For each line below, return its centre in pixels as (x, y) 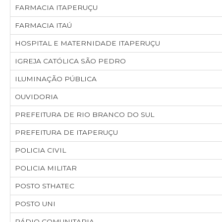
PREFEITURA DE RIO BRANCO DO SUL (84, 114)
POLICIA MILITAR (46, 168)
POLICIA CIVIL (40, 150)
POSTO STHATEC (45, 186)
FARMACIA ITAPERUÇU (56, 7)
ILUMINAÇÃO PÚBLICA (56, 79)
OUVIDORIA (36, 97)
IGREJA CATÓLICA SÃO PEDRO (70, 61)
